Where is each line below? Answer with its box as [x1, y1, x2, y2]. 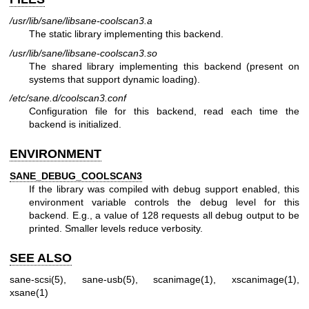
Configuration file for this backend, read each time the [29, 106, 299, 117]
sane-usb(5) [81, 274, 135, 286]
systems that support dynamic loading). [29, 73, 200, 85]
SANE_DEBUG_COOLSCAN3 [10, 170, 142, 181]
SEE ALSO [10, 250, 72, 265]
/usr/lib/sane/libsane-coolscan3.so [10, 47, 157, 59]
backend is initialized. [29, 119, 121, 130]
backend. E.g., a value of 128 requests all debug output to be [29, 209, 299, 221]
